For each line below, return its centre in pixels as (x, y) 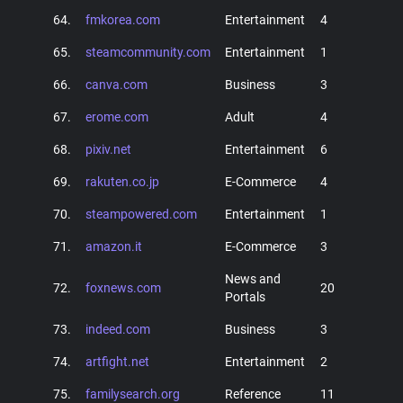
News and (253, 279)
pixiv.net (108, 149)
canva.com (116, 85)
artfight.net (117, 362)
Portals (245, 297)
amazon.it (114, 246)
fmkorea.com (123, 20)
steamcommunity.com (148, 52)
